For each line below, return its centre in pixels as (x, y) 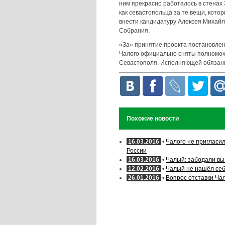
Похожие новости (153, 119)
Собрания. (134, 31)
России (137, 151)
